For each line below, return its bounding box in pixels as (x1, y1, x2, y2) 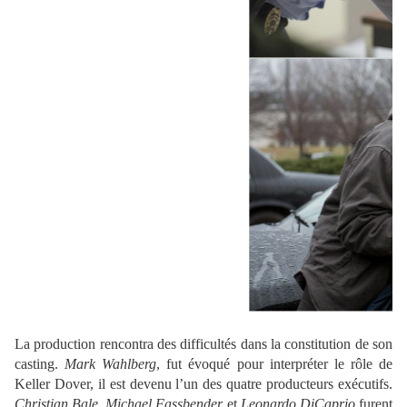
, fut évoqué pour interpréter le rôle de (156, 356, 393, 372)
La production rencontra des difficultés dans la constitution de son (15, 336, 392, 352)
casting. (15, 356, 65, 372)
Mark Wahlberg (65, 356, 157, 372)
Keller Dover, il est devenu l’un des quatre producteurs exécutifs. (15, 376, 392, 392)
